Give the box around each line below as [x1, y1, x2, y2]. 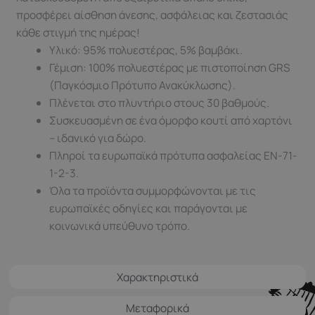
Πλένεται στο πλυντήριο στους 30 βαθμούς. [49, 95, 269, 111]
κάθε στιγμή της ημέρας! [16, 25, 141, 41]
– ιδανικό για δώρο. [49, 130, 146, 146]
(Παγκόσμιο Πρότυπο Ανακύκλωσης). [49, 77, 236, 94]
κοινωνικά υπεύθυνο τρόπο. [49, 218, 190, 234]
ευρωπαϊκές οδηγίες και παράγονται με [49, 200, 247, 217]
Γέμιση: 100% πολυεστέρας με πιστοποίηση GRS [49, 60, 290, 76]
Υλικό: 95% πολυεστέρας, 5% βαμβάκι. [49, 42, 243, 58]
